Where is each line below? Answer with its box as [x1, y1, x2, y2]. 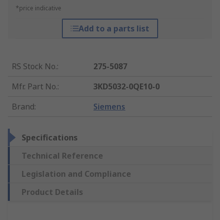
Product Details [22, 187, 83, 198]
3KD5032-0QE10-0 [93, 81, 160, 92]
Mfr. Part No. [12, 81, 57, 92]
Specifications [22, 132, 78, 143]
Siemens [93, 101, 126, 112]
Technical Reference [22, 150, 103, 162]
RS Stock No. [12, 61, 57, 72]
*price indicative [16, 4, 61, 13]
